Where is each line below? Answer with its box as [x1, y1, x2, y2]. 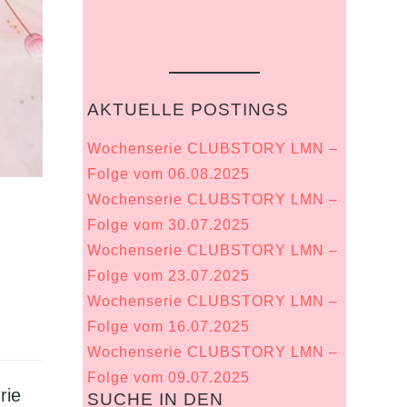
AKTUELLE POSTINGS [86, 100, 289, 119]
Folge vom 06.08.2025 [86, 166, 250, 182]
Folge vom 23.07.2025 [86, 268, 250, 283]
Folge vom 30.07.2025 [86, 217, 250, 233]
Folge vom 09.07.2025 [86, 370, 250, 385]
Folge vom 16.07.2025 [86, 319, 250, 334]
